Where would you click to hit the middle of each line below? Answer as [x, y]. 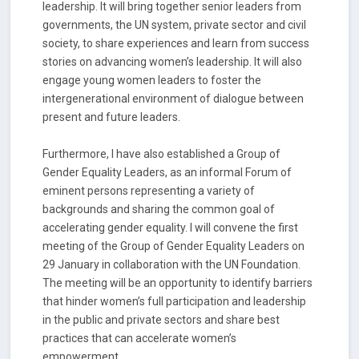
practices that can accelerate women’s [140, 338]
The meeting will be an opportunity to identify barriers [178, 282]
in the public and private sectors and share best [161, 319]
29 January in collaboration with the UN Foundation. [172, 264]
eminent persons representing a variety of [149, 190]
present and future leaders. [112, 117]
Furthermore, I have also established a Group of [162, 153]
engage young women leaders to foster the [152, 81]
